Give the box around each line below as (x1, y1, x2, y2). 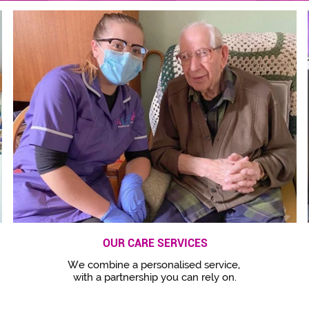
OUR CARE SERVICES (102, 237, 208, 250)
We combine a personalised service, (67, 259, 243, 271)
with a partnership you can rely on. (73, 271, 237, 283)
